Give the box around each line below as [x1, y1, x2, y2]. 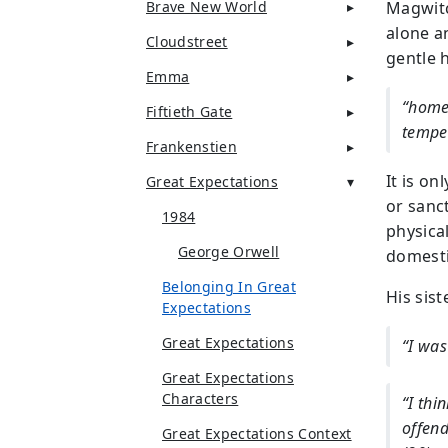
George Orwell [178, 242, 280, 261]
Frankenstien [146, 137, 237, 156]
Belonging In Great [162, 277, 296, 296]
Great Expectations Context [162, 424, 352, 443]
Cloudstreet [146, 32, 228, 51]
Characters [162, 389, 239, 408]
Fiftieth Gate [146, 102, 233, 121]
